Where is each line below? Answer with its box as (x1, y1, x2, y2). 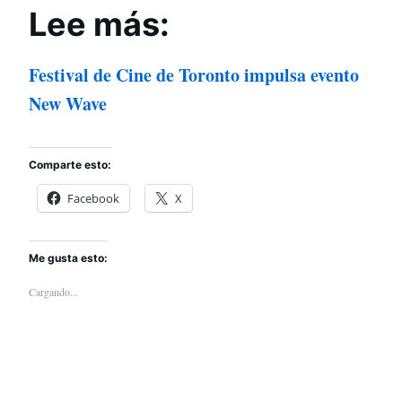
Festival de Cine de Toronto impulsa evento (29, 62, 359, 89)
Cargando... (29, 284, 78, 300)
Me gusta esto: (29, 251, 108, 266)
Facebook (67, 190, 119, 207)
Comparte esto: (29, 158, 111, 172)
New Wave (29, 91, 107, 118)
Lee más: (29, 4, 170, 45)
